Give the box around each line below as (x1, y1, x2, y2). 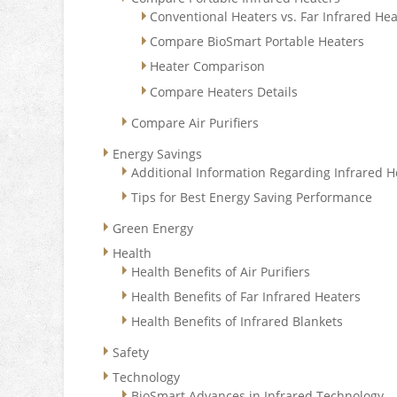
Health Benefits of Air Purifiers (131, 262, 311, 280)
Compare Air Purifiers (131, 113, 260, 131)
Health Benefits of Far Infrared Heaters (131, 287, 362, 305)
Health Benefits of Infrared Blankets (131, 312, 344, 330)
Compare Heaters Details (150, 82, 299, 100)
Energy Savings (113, 144, 203, 162)
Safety (113, 343, 150, 361)
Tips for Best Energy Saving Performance (131, 188, 373, 206)
